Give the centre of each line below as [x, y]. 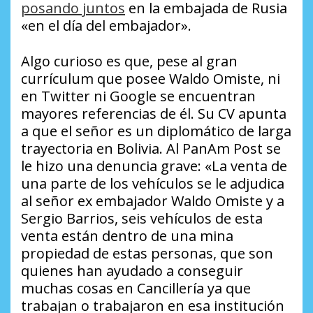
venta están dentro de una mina [127, 236]
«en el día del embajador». [106, 26]
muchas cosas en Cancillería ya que [136, 289]
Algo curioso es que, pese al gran [129, 61]
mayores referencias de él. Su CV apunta [154, 114]
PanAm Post [221, 149]
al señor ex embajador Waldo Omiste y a [153, 201]
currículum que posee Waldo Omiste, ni [151, 79]
